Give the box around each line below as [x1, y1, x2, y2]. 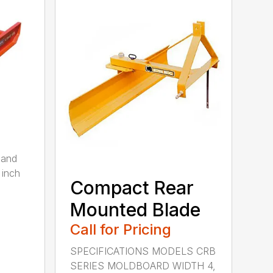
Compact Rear [70, 176, 194, 199]
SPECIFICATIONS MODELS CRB [70, 244, 216, 257]
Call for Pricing [70, 220, 172, 238]
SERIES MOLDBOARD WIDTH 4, [70, 259, 216, 272]
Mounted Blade [70, 198, 201, 221]
